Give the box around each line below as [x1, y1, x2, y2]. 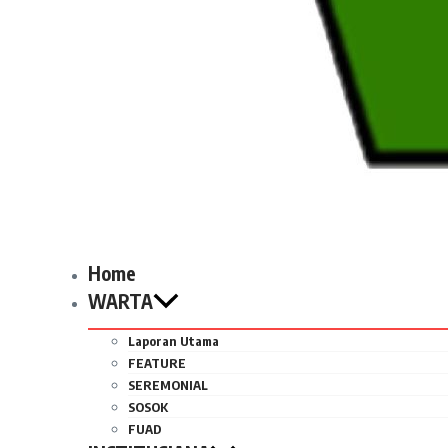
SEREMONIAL [128, 377, 208, 393]
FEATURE [128, 355, 186, 371]
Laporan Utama [128, 333, 219, 349]
